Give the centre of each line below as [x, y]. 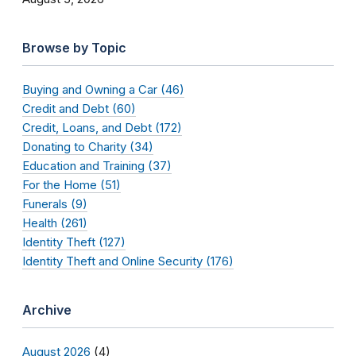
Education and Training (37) [97, 166]
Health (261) [55, 223]
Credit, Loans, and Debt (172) [102, 128]
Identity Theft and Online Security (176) [128, 261]
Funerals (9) [55, 204]
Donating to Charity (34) [88, 147]
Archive [47, 310]
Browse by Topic [74, 48]
